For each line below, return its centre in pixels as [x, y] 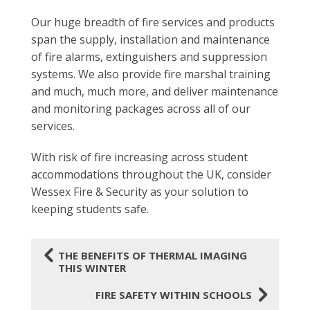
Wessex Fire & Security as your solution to [139, 192]
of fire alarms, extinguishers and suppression [149, 56]
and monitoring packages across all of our [140, 108]
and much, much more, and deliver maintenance [154, 91]
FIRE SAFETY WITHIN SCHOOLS [174, 295]
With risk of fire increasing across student [139, 157]
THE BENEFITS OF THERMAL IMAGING [152, 256]
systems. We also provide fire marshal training [151, 74]
